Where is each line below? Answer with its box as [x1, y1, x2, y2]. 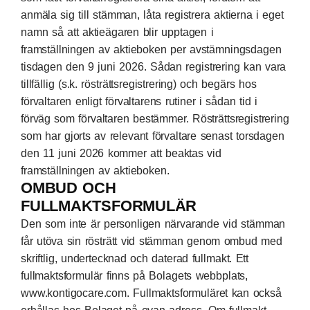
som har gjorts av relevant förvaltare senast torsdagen [21, 130, 284, 142]
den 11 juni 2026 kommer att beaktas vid [21, 147, 221, 159]
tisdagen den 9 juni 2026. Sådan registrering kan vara [21, 61, 286, 73]
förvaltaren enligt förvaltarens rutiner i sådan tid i [21, 95, 257, 107]
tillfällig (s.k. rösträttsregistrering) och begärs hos [21, 78, 257, 90]
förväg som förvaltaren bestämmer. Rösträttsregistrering [21, 113, 289, 125]
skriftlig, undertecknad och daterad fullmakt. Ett [21, 253, 249, 264]
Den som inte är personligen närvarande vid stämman [21, 218, 286, 230]
